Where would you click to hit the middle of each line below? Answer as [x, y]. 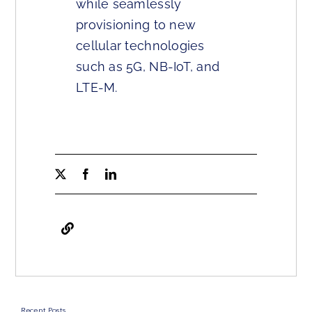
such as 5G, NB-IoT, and [148, 67]
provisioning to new [136, 25]
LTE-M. [97, 88]
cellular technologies [140, 46]
